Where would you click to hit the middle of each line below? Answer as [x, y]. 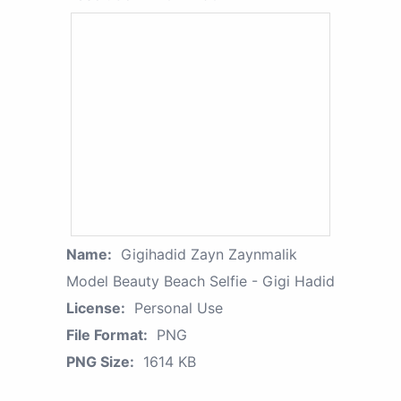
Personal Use [179, 308]
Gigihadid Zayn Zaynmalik [209, 255]
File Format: [107, 335]
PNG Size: [100, 362]
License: [96, 308]
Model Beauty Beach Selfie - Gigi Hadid [200, 282]
